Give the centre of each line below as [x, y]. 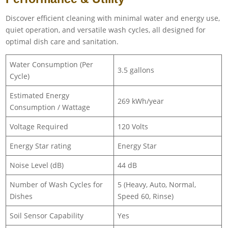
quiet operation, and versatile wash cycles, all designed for [106, 30]
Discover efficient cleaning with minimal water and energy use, [113, 18]
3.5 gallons [136, 70]
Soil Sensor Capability [47, 215]
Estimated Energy [40, 95]
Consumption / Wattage [50, 107]
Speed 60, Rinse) [146, 196]
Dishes [21, 196]
